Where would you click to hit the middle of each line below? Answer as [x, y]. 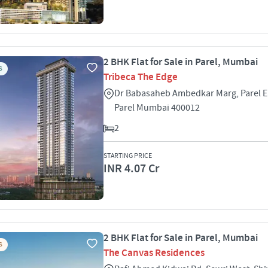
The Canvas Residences [154, 253]
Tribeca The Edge [141, 77]
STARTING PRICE [128, 156]
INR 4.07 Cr [131, 169]
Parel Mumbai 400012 [157, 108]
